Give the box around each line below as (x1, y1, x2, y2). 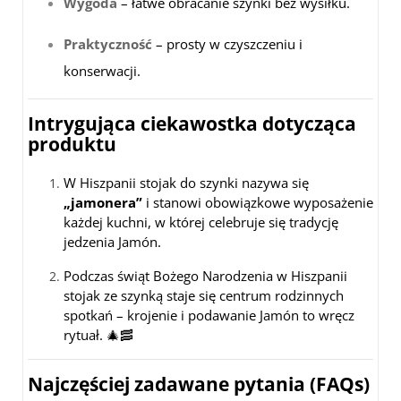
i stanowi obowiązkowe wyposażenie (142, 193, 373, 212)
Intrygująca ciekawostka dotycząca (28, 111, 356, 137)
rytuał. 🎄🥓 (64, 326, 133, 345)
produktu (28, 132, 116, 158)
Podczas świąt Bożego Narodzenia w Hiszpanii (64, 267, 347, 286)
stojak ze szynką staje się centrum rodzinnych (64, 286, 344, 305)
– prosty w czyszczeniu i (152, 35, 303, 54)
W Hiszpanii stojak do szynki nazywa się (64, 174, 309, 192)
